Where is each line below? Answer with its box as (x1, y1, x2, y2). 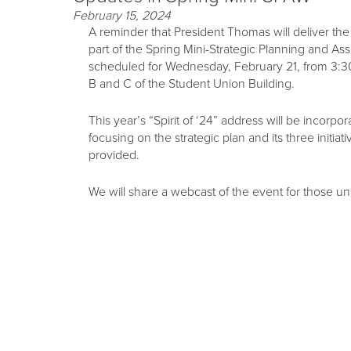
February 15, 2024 (73, 8, 172, 24)
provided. (89, 147, 140, 163)
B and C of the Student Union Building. (89, 76, 295, 92)
